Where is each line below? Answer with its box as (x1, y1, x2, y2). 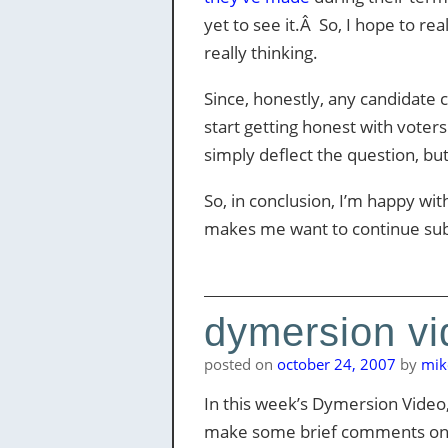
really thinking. (203, 41, 318, 64)
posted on (203, 354, 277, 374)
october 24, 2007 (276, 354, 396, 374)
